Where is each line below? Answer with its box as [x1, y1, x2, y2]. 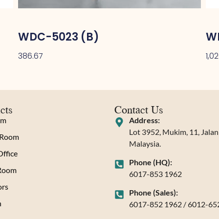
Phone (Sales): [129, 188, 178, 197]
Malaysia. [129, 139, 161, 149]
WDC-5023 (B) [18, 29, 100, 44]
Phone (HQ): [129, 157, 172, 167]
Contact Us [114, 101, 163, 118]
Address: [129, 115, 160, 125]
